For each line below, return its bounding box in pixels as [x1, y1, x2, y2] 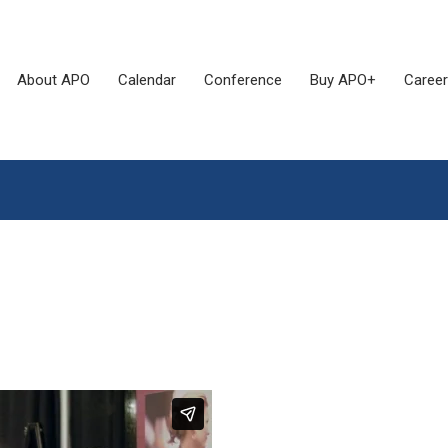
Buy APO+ [310, 70, 376, 89]
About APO [17, 70, 90, 89]
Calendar [118, 70, 176, 89]
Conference [204, 70, 282, 89]
